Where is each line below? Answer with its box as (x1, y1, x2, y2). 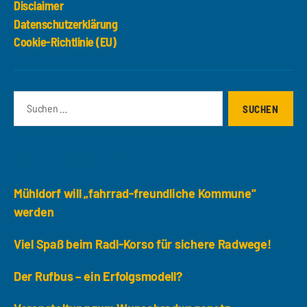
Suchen (8, 90, 48, 106)
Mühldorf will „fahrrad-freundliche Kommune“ (14, 186, 256, 201)
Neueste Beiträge (14, 147, 137, 170)
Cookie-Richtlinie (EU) (14, 34, 116, 49)
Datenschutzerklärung (14, 16, 118, 32)
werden (14, 204, 54, 219)
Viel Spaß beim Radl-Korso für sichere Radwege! (14, 236, 271, 251)
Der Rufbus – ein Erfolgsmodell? (14, 269, 182, 284)
